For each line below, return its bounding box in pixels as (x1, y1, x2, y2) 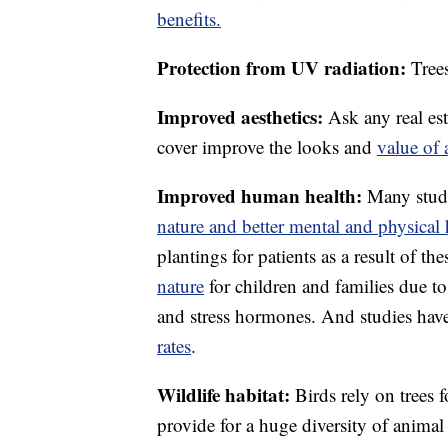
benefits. (157, 6, 221, 31)
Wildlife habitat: (157, 381, 295, 408)
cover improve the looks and (157, 134, 377, 159)
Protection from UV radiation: (157, 54, 411, 81)
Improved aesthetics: (157, 103, 328, 130)
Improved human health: (157, 182, 367, 209)
